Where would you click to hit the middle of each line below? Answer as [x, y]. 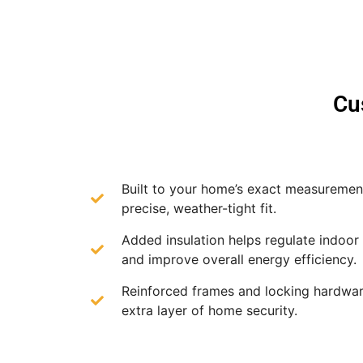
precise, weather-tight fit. [199, 208]
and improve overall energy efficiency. [239, 259]
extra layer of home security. [209, 310]
